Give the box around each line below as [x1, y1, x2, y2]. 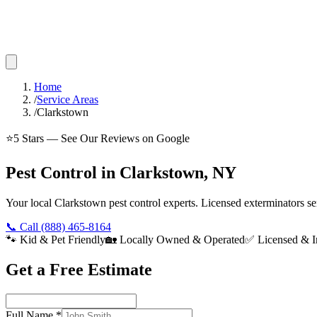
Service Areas [37, 93, 98, 105]
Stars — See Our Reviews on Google [19, 132, 190, 144]
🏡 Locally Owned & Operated [105, 233, 245, 246]
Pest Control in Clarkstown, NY [6, 163, 236, 182]
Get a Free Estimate [6, 260, 152, 279]
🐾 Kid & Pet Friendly [6, 233, 105, 246]
